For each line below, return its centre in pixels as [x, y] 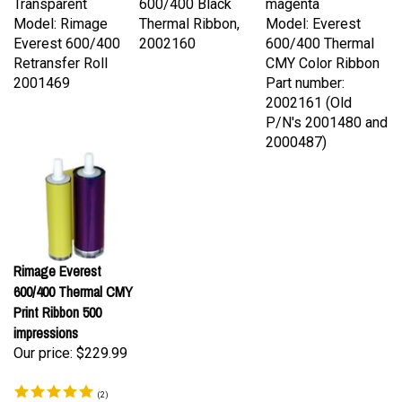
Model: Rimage [61, 16]
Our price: [43, 345]
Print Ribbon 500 [57, 304]
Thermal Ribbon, [189, 16]
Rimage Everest [57, 263]
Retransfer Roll [61, 55]
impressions [46, 325]
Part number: [305, 75]
